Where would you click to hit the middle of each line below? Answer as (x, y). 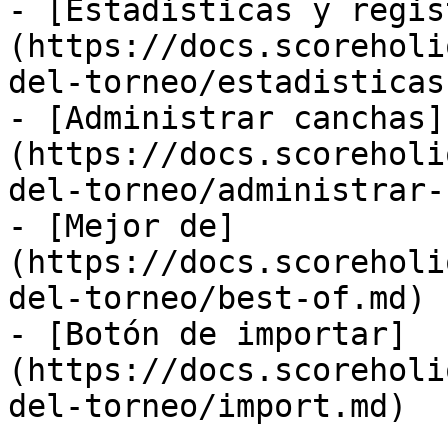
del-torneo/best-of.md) (217, 298)
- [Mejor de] (122, 226)
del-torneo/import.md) (207, 406)
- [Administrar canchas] (226, 118)
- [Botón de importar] (207, 334)
